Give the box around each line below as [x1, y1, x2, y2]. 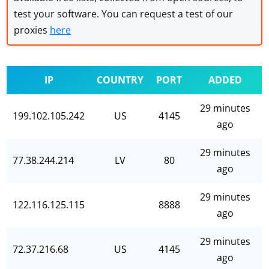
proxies [14, 23, 50, 37]
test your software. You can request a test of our [14, 7, 234, 20]
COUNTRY [97, 73, 144, 86]
